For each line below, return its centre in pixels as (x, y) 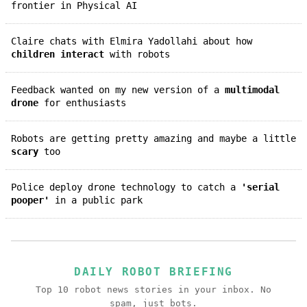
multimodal (252, 89)
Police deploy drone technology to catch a (129, 187)
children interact (58, 54)
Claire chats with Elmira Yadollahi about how (134, 41)
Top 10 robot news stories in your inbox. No (153, 289)
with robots (137, 54)
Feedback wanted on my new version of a (121, 89)
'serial (260, 187)
